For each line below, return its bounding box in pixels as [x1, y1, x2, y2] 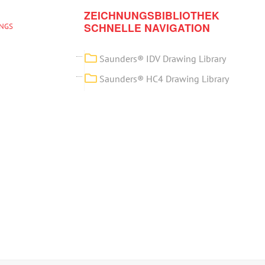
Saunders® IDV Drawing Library [99, 53, 227, 64]
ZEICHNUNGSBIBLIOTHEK [84, 8, 220, 22]
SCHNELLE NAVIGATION [84, 20, 211, 35]
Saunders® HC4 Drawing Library [99, 73, 230, 85]
